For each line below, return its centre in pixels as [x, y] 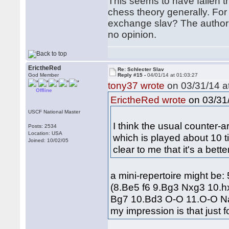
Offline [44, 90]
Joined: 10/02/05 [49, 140]
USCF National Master [54, 112]
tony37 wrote [136, 86]
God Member [44, 75]
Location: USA [45, 133]
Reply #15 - [133, 75]
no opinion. [132, 35]
